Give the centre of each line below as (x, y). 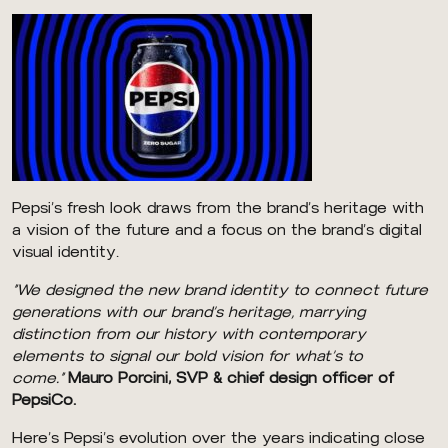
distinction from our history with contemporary (189, 334)
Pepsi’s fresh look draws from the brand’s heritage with (218, 208)
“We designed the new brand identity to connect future (220, 290)
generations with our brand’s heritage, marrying (188, 312)
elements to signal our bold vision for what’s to (187, 356)
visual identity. (65, 252)
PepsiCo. (44, 400)
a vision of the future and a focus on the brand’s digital (217, 230)
